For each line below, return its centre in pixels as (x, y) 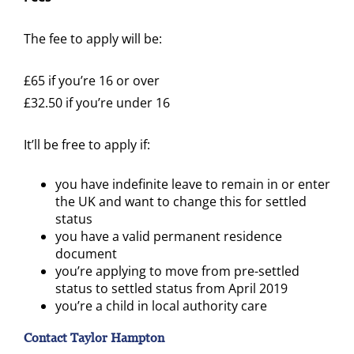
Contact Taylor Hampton (94, 338)
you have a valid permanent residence (169, 237)
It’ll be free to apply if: (87, 145)
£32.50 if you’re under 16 (97, 103)
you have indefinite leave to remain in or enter (193, 185)
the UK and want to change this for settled (181, 202)
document (86, 254)
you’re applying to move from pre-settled (177, 271)
